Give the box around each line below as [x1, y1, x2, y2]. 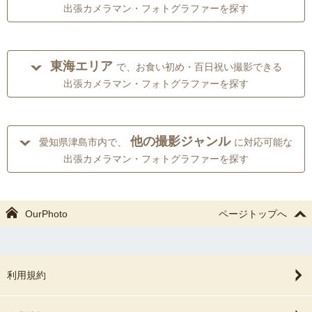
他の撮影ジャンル [130, 134, 231, 149]
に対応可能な [234, 136, 292, 148]
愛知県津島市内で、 [39, 136, 127, 148]
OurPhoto [25, 208, 68, 220]
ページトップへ [219, 208, 287, 220]
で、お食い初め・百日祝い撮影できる [116, 61, 282, 73]
